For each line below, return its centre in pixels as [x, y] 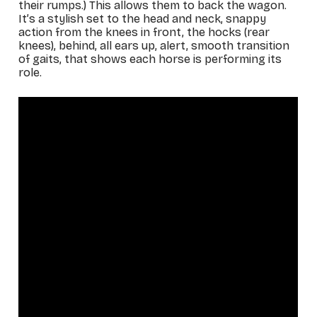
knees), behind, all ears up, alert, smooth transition [154, 45]
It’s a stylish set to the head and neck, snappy [143, 18]
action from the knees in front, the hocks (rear [144, 32]
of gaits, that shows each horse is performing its [150, 59]
